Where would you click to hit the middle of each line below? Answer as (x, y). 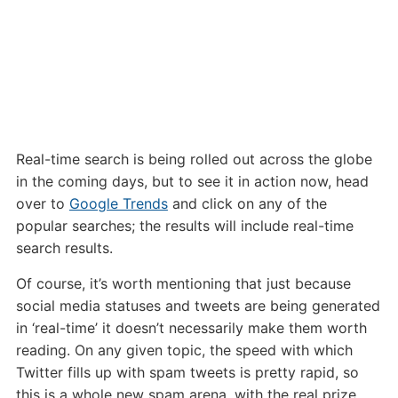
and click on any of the (247, 203)
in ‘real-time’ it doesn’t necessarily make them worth (191, 328)
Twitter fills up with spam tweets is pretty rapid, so (187, 372)
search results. (64, 248)
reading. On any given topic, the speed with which (184, 350)
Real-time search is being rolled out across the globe (194, 159)
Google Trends (118, 203)
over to (42, 203)
